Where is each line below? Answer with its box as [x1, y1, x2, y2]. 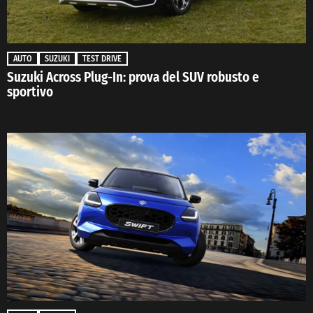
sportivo [7, 84, 53, 101]
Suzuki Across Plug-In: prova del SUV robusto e [7, 69, 259, 86]
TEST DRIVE [82, 54, 122, 64]
